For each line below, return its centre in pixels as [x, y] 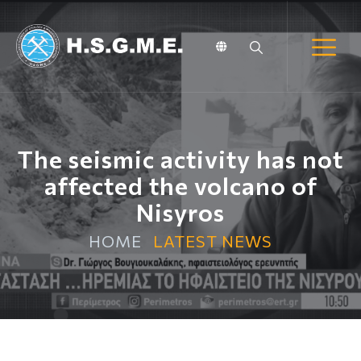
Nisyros [180, 212]
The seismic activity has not [180, 158]
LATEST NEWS [213, 241]
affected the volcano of [180, 185]
